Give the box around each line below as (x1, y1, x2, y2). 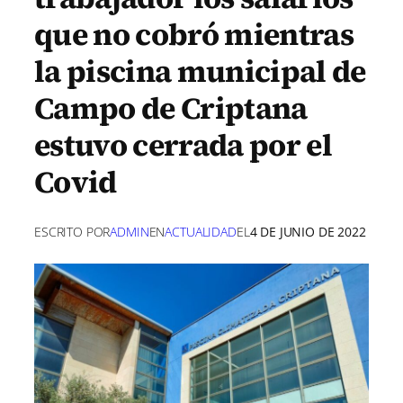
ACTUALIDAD (165, 223, 237, 241)
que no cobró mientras (34, 13, 354, 55)
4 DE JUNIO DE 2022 (249, 223, 366, 241)
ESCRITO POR (34, 223, 111, 241)
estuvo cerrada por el (34, 123, 332, 166)
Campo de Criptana (34, 86, 308, 129)
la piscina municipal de (34, 49, 366, 92)
